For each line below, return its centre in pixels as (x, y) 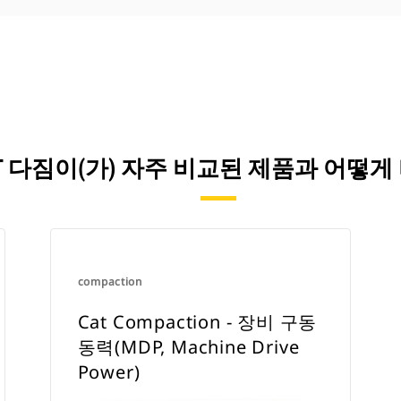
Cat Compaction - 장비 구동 (197, 322)
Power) (109, 372)
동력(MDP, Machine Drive (188, 347)
